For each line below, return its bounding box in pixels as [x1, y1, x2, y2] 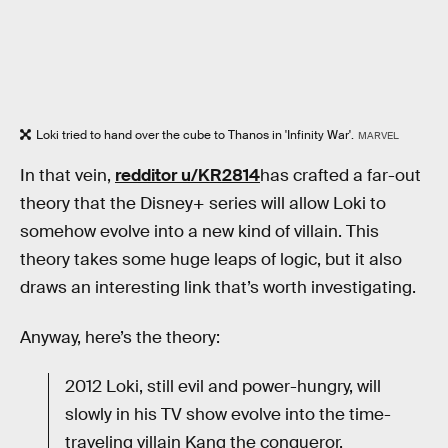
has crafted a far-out [260, 165, 421, 187]
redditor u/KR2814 [115, 165, 260, 187]
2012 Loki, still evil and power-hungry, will [65, 376, 381, 398]
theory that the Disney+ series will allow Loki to [20, 193, 386, 215]
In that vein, [20, 165, 115, 187]
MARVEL [357, 128, 399, 142]
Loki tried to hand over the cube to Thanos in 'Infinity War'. [36, 126, 354, 143]
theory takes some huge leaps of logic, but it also [20, 249, 402, 271]
